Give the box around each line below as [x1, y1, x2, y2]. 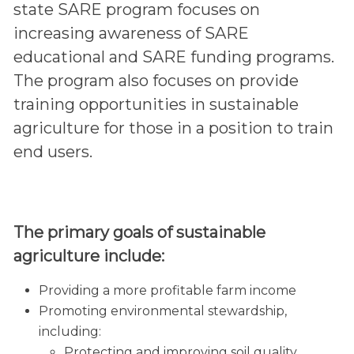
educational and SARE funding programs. [13, 47, 334, 66]
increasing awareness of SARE [13, 23, 249, 43]
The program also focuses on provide [13, 70, 299, 90]
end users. [13, 141, 92, 161]
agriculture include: [13, 246, 164, 265]
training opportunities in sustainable [13, 94, 299, 114]
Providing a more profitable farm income [38, 282, 296, 298]
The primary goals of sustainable [13, 222, 265, 242]
